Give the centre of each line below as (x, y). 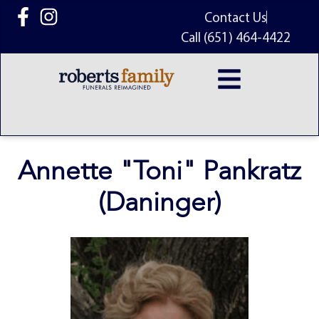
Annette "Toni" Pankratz (159, 171)
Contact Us (235, 17)
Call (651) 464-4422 (236, 37)
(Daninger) (159, 202)
